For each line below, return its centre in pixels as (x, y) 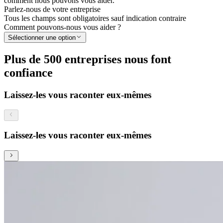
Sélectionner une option (42, 37)
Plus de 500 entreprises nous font (88, 59)
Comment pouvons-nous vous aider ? (62, 27)
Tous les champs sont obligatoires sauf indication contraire (95, 18)
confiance (28, 72)
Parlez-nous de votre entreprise (52, 9)
